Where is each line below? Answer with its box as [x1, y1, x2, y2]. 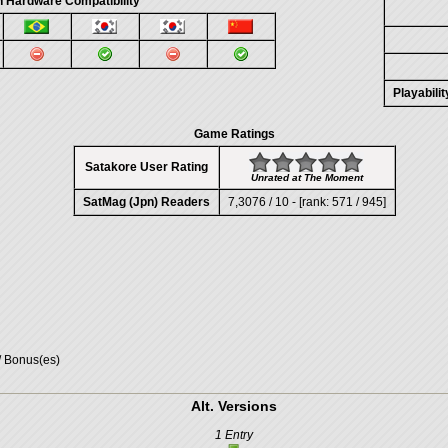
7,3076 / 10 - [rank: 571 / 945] [227, 195, 386, 209]
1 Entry [215, 428, 253, 442]
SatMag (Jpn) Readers [82, 195, 210, 209]
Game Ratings [193, 127, 275, 141]
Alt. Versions [191, 398, 277, 414]
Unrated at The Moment [250, 172, 363, 183]
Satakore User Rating [84, 160, 208, 174]
